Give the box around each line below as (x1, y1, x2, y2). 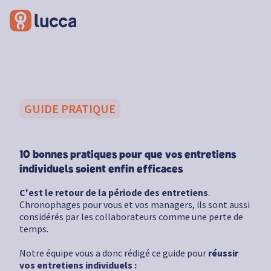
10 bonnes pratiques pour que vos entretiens (19, 149, 236, 161)
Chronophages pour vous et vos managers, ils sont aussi (19, 198, 250, 211)
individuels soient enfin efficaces (19, 164, 183, 175)
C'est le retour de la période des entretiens (19, 186, 208, 199)
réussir (206, 247, 238, 260)
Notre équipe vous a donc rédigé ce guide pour (19, 247, 206, 260)
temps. (19, 223, 48, 235)
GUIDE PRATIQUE (24, 101, 116, 117)
